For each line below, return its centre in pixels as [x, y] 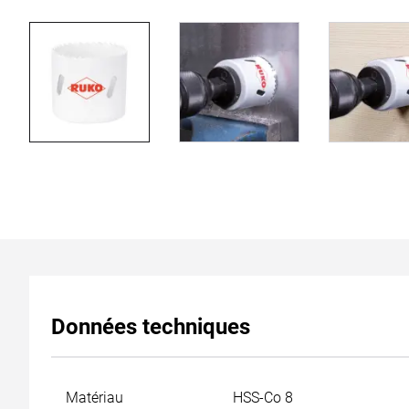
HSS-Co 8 [262, 398]
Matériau [94, 398]
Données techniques [151, 327]
